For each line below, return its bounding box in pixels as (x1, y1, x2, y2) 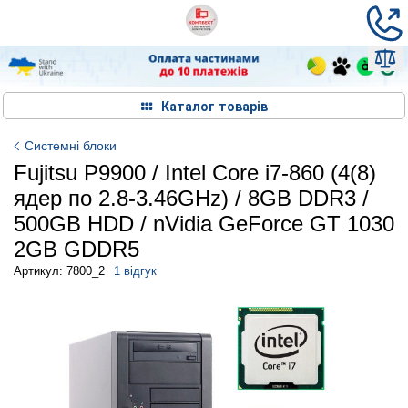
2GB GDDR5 (14, 236, 139, 261)
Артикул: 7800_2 (14, 263, 105, 278)
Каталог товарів (160, 96, 268, 115)
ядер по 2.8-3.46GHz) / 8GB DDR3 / (14, 185, 369, 210)
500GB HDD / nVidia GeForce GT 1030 (14, 210, 394, 236)
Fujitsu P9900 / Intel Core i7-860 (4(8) (14, 159, 376, 185)
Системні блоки (25, 138, 117, 153)
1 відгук (114, 263, 157, 278)
